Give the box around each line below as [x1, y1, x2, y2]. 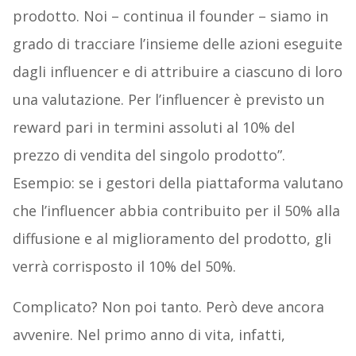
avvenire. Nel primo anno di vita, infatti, [12, 325, 285, 345]
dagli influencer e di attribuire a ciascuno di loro [12, 62, 342, 82]
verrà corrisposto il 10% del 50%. [12, 257, 236, 277]
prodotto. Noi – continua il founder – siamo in [12, 6, 328, 26]
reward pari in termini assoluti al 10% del [12, 118, 295, 137]
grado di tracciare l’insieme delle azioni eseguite [12, 34, 342, 54]
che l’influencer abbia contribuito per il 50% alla [12, 201, 340, 221]
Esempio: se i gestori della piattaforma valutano [12, 173, 343, 193]
